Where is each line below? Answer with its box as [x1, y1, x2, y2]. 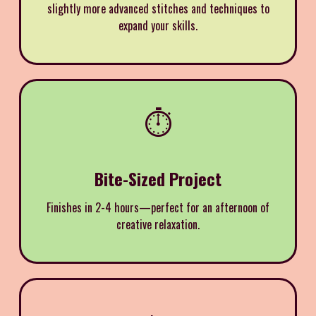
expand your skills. [119, 17, 197, 35]
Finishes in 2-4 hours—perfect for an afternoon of [47, 199, 269, 217]
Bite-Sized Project [95, 166, 221, 192]
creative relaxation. [116, 216, 200, 233]
